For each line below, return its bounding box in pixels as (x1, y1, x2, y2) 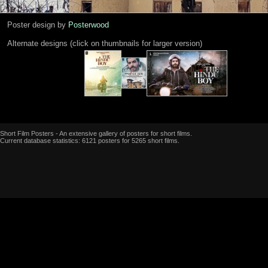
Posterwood (68, 20, 109, 29)
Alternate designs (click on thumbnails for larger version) (7, 38, 202, 48)
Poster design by (7, 20, 68, 29)
